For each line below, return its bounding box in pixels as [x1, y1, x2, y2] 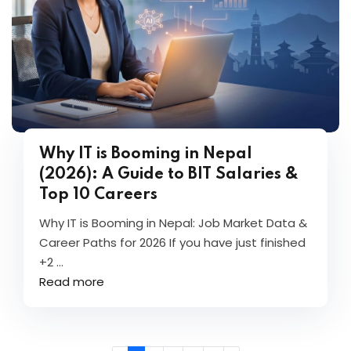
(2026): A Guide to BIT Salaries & [39, 167, 299, 183]
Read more [39, 273, 104, 290]
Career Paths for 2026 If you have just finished [39, 234, 306, 251]
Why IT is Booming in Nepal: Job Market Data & [39, 215, 307, 231]
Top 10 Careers [39, 187, 157, 203]
